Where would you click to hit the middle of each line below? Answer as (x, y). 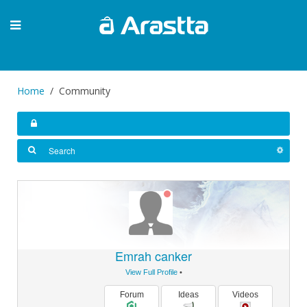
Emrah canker (153, 256)
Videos (245, 295)
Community (85, 91)
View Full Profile (151, 272)
